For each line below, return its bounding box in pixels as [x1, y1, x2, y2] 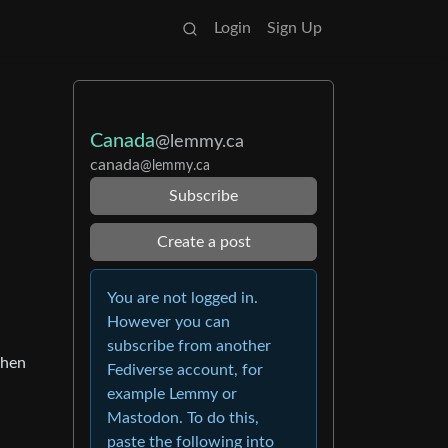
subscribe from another [107, 338, 271, 354]
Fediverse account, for [107, 362, 263, 378]
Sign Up [267, 20, 322, 36]
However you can [107, 314, 230, 330]
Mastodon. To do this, [107, 410, 259, 426]
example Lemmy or [107, 386, 237, 402]
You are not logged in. [107, 290, 258, 306]
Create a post [156, 234, 251, 250]
